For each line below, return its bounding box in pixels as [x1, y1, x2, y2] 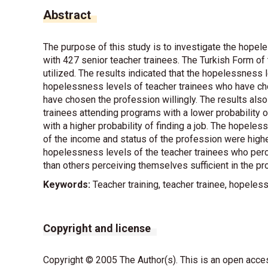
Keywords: [43, 179, 90, 191]
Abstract [43, 8, 91, 23]
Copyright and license [43, 222, 151, 235]
